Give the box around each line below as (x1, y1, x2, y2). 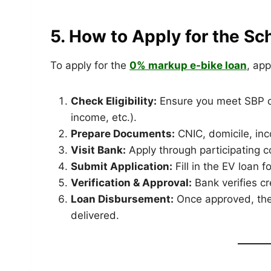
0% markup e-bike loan (129, 59, 247, 72)
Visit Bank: (71, 144, 126, 157)
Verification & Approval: (71, 177, 192, 189)
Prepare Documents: (71, 128, 175, 140)
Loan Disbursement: (71, 193, 174, 206)
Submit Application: (71, 160, 172, 173)
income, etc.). (71, 111, 137, 124)
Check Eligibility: (71, 95, 157, 108)
